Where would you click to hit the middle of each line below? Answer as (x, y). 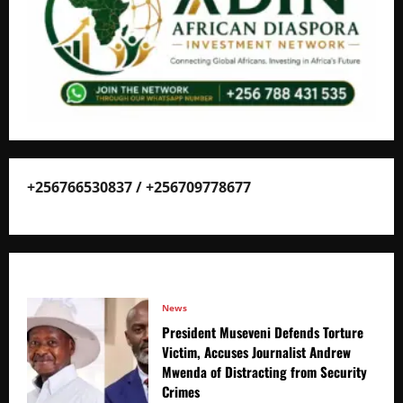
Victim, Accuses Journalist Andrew (256, 351)
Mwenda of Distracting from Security (264, 371)
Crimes (181, 391)
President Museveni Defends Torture (263, 331)
